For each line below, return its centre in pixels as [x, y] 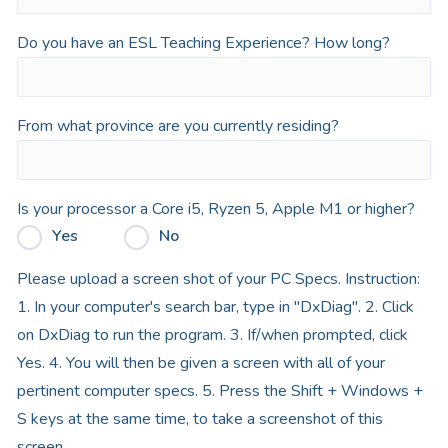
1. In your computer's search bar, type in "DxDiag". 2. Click [215, 307]
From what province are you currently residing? [178, 126]
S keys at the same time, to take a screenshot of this [200, 419]
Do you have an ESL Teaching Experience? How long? [203, 43]
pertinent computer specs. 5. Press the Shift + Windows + [220, 391]
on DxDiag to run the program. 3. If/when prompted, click [212, 335]
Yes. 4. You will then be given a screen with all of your [201, 363]
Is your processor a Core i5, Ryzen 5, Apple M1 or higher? [216, 209]
